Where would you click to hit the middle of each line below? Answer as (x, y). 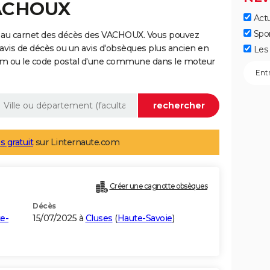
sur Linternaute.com (76, 143)
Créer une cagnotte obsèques (158, 186)
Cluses (99, 218)
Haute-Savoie (145, 218)
